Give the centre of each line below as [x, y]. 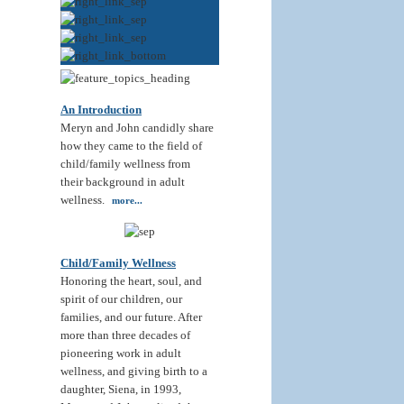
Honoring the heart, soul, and [131, 281]
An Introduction [101, 110]
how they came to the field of [131, 146]
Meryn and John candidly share [137, 128]
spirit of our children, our [121, 299]
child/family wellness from [125, 164]
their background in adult [123, 182]
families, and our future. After [131, 317]
